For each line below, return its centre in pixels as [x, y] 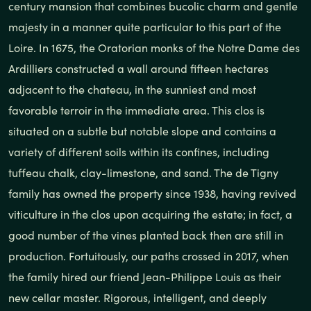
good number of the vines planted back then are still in [146, 235]
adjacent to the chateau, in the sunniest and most [132, 90]
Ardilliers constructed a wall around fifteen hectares [138, 69]
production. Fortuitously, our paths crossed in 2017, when [149, 256]
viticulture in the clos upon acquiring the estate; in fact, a [150, 215]
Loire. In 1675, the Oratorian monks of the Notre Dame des [154, 48]
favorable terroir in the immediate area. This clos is [136, 110]
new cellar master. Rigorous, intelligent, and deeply [137, 298]
